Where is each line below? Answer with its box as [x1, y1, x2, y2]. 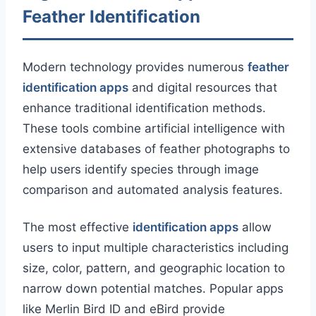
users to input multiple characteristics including [23, 241, 288, 255]
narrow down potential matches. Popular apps [23, 281, 284, 296]
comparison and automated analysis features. [23, 183, 283, 197]
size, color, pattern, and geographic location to [23, 261, 285, 276]
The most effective [23, 220, 133, 235]
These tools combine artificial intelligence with [23, 121, 285, 136]
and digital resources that [128, 80, 277, 95]
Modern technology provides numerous [23, 60, 248, 75]
